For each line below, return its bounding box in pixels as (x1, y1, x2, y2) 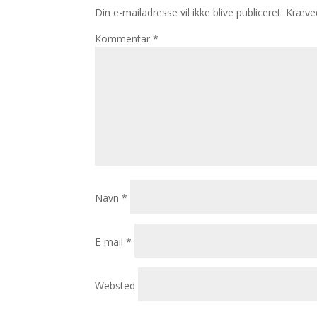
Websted (95, 278, 136, 292)
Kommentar (95, 31, 154, 45)
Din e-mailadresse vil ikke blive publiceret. (95, 5, 284, 19)
